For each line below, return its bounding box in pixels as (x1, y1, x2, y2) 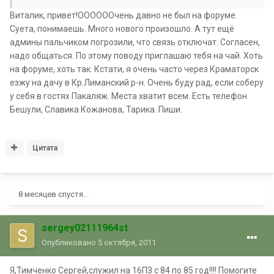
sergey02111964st (42, 222, 128, 234)
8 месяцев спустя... (18, 190, 89, 199)
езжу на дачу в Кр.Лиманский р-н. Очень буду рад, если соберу (10, 78, 264, 88)
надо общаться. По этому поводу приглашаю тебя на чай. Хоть (10, 51, 263, 61)
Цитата (32, 144, 58, 153)
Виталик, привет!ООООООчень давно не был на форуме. (10, 10, 237, 21)
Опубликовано (42, 238, 98, 248)
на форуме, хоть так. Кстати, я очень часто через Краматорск (10, 64, 259, 75)
